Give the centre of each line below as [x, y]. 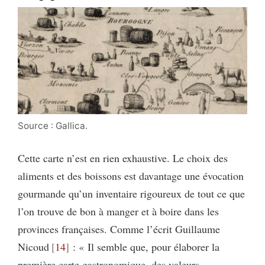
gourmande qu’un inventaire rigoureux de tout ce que [131, 193]
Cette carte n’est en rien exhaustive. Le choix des [123, 158]
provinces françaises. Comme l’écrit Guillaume [119, 229]
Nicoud [33, 246]
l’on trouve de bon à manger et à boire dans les [118, 211]
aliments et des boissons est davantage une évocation [131, 175]
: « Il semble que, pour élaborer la [144, 246]
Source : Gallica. [53, 125]
